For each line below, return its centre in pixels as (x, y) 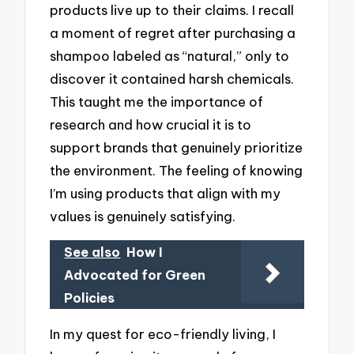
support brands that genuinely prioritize (177, 148)
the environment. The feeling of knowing (177, 171)
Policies (90, 298)
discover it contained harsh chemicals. (172, 79)
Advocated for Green (135, 275)
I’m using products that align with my (166, 194)
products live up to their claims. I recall (172, 10)
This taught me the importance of (157, 102)
